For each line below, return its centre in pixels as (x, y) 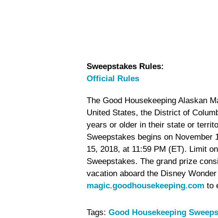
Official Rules (113, 79)
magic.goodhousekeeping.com (145, 186)
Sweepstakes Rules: (125, 66)
